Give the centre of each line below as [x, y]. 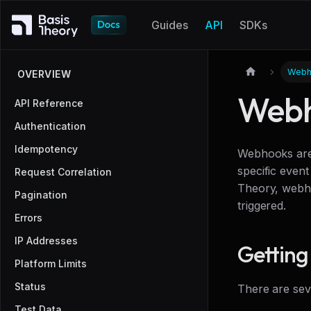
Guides [169, 25]
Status [30, 286]
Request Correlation [63, 172]
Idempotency [46, 149]
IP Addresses [46, 241]
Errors [28, 218]
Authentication [50, 126]
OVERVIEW [44, 74]
